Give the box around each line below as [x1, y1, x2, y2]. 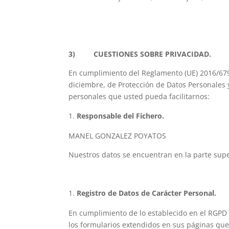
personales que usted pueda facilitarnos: [68, 91, 210, 102]
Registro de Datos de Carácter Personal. [77, 188, 217, 198]
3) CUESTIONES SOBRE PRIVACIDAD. [68, 49, 212, 59]
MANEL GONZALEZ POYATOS [68, 131, 167, 141]
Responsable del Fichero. [77, 111, 165, 121]
